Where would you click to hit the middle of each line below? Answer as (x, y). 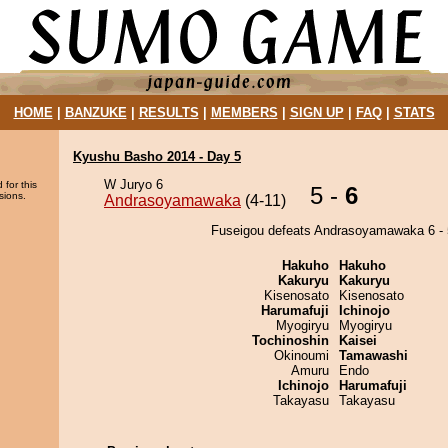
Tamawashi (373, 355)
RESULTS (168, 112)
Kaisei (358, 340)
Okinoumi (301, 355)
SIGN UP (316, 112)
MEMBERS (244, 112)
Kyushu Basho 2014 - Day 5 (157, 156)
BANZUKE (95, 112)
